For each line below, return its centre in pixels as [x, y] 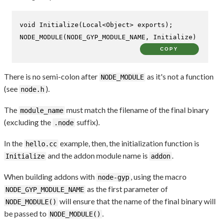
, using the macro [159, 176]
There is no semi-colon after [52, 76]
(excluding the [28, 122]
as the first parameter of [127, 189]
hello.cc [41, 144]
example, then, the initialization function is [129, 143]
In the [14, 143]
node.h [32, 89]
